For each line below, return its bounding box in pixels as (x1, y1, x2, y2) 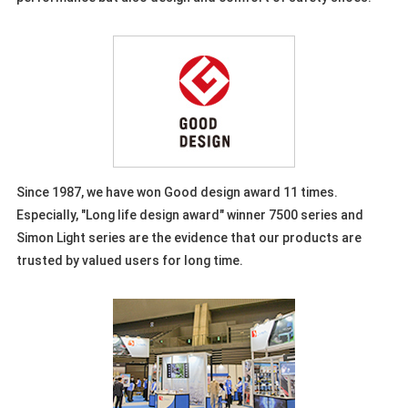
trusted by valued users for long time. (15, 253, 243, 269)
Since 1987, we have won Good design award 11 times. (15, 185, 338, 200)
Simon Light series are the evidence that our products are (15, 230, 362, 246)
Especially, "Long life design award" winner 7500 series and (15, 208, 363, 223)
